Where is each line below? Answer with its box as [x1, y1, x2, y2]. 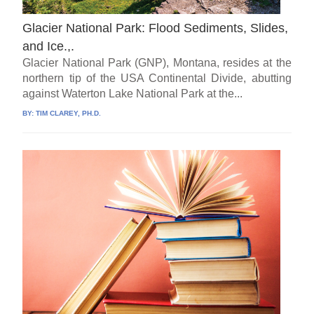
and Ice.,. [22, 39, 75, 53]
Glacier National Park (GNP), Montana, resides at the [22, 56, 292, 69]
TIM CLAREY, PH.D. [36, 109, 102, 117]
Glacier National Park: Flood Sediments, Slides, [22, 20, 289, 35]
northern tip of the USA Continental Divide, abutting [22, 71, 292, 84]
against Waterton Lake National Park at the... [22, 87, 243, 100]
